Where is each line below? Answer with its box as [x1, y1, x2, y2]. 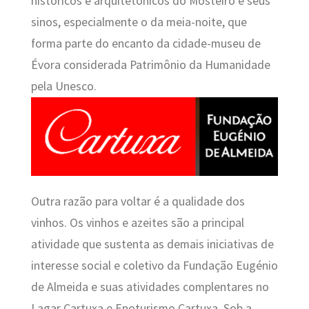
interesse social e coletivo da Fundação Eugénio [30, 258, 278, 274]
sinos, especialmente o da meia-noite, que [30, 14, 247, 30]
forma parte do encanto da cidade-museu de [30, 35, 261, 51]
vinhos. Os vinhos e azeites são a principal [30, 215, 244, 231]
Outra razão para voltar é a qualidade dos [30, 194, 245, 210]
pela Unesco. [30, 78, 97, 94]
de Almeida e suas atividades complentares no [30, 279, 269, 295]
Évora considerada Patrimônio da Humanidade [30, 57, 270, 72]
